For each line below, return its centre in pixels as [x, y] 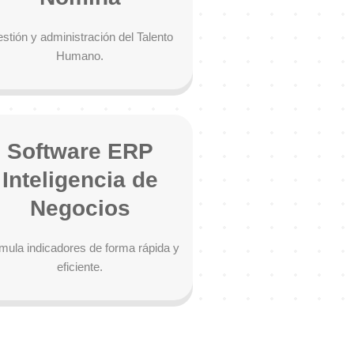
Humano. [80, 56]
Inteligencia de [80, 180]
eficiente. [80, 267]
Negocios [80, 208]
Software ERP [80, 151]
